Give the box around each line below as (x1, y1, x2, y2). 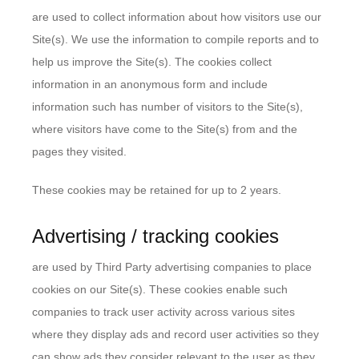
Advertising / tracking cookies (32, 225, 279, 247)
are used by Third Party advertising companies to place (32, 260, 312, 273)
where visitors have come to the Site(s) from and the (32, 123, 297, 135)
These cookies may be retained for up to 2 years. (32, 184, 281, 196)
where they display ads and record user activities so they (32, 328, 319, 341)
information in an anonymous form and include (32, 78, 268, 91)
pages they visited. (32, 145, 127, 158)
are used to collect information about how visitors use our (32, 10, 321, 23)
